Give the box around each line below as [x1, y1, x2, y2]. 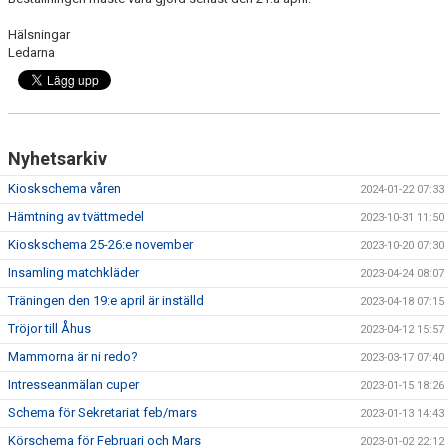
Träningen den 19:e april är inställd [8, 293, 204, 308]
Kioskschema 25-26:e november [8, 237, 193, 252]
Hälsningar [8, 27, 70, 42]
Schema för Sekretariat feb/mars [8, 405, 197, 420]
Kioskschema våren [8, 181, 121, 196]
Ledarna [8, 45, 55, 60]
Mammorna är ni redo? [8, 349, 138, 364]
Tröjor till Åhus [8, 321, 91, 336]
